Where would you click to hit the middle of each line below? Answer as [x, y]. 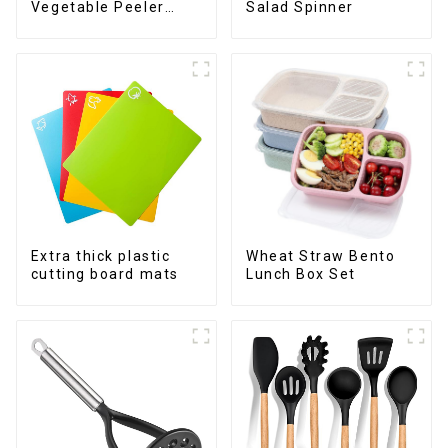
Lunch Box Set [300, 274]
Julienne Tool [82, 25]
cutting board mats [104, 274]
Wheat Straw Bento [320, 256]
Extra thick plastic [100, 256]
